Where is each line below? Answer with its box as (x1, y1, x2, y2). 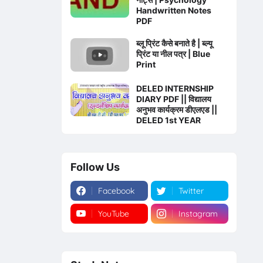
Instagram (178, 208, 218, 220)
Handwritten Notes (136, 5, 211, 16)
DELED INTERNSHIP (136, 83, 214, 93)
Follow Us (70, 160, 120, 173)
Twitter (178, 186, 204, 197)
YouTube (97, 208, 129, 220)
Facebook (97, 186, 134, 197)
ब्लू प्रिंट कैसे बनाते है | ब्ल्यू (136, 38, 213, 49)
